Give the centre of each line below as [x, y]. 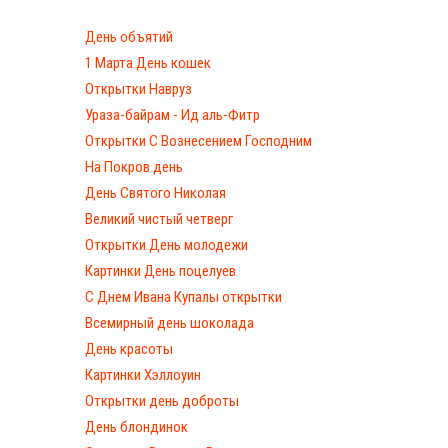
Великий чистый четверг [159, 219]
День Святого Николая [155, 193]
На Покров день [134, 167]
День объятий [129, 37]
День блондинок [136, 427]
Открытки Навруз [138, 89]
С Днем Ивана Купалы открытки [183, 297]
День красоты [129, 349]
